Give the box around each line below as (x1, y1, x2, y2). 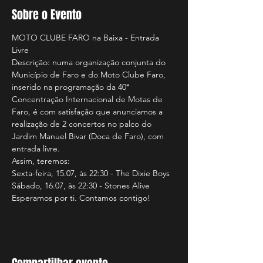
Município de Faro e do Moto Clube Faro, (12, 69, 168, 80)
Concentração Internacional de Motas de (12, 94, 165, 104)
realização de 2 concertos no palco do (12, 119, 154, 129)
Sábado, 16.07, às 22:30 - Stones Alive (12, 180, 150, 191)
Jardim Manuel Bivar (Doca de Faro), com (12, 131, 166, 141)
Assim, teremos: (12, 156, 70, 166)
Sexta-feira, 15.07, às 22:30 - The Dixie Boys (12, 168, 170, 178)
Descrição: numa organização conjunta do (12, 57, 168, 68)
